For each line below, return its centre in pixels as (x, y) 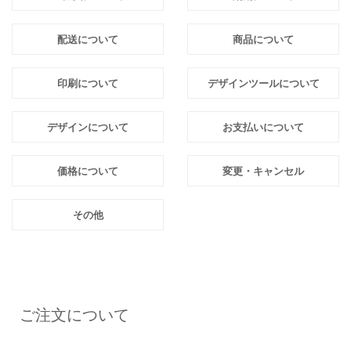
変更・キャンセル (263, 171)
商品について (263, 39)
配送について (88, 39)
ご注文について (74, 315)
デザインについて (88, 127)
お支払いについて (263, 127)
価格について (88, 171)
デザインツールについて (263, 83)
